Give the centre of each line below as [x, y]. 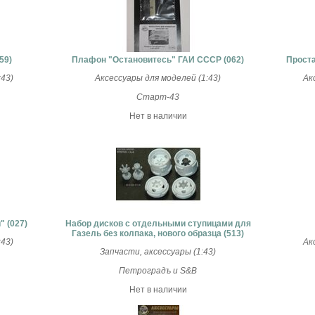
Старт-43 [158, 97]
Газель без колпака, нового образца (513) [158, 233]
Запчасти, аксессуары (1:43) [158, 252]
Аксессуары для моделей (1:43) [158, 78]
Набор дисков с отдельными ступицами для [158, 224]
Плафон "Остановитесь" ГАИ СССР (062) [158, 60]
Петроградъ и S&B [158, 271]
